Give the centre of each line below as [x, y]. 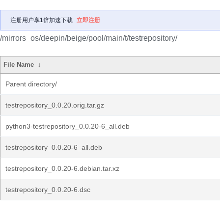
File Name [19, 65]
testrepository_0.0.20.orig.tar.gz [55, 105]
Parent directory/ [31, 84]
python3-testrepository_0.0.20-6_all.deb [68, 126]
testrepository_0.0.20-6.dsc [48, 190]
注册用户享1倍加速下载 [41, 20]
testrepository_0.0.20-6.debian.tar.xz [62, 168]
